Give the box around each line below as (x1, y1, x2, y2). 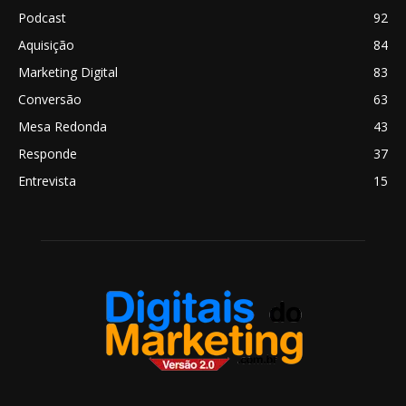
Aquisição (18, 35, 74, 53)
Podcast (18, 8, 66, 26)
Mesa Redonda (18, 117, 107, 135)
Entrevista (18, 171, 76, 189)
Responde (18, 144, 77, 162)
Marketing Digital (18, 63, 118, 81)
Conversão (18, 90, 82, 108)
